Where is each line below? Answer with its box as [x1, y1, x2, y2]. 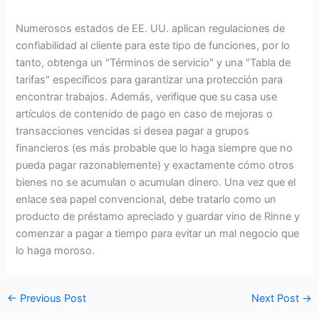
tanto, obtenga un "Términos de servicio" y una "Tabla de [16, 56, 291, 69]
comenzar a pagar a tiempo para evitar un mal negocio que [16, 226, 300, 240]
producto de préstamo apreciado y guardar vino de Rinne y [16, 209, 300, 223]
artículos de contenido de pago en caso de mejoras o [16, 107, 273, 120]
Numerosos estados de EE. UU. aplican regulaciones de [16, 21, 286, 35]
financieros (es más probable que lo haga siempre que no [16, 141, 293, 155]
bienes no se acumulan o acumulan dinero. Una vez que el [16, 175, 296, 189]
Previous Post [16, 292, 86, 305]
